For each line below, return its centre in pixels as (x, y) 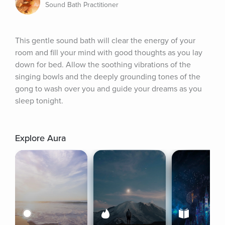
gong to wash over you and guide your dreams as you (108, 89)
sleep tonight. (39, 101)
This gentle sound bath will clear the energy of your (105, 41)
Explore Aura (40, 138)
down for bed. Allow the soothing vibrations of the (103, 65)
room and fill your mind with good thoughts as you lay (109, 53)
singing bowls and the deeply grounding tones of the (108, 77)
